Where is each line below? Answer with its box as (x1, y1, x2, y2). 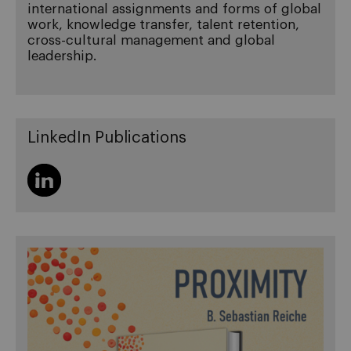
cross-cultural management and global (27, 33, 275, 47)
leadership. (27, 49, 96, 63)
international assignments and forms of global (27, 2, 321, 16)
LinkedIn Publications (27, 129, 186, 146)
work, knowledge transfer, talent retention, (27, 17, 299, 31)
